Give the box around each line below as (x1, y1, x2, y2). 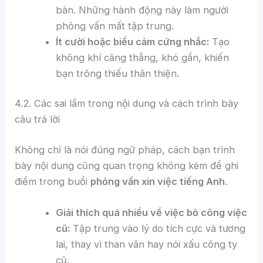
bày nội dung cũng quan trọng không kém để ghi (15, 160, 239, 171)
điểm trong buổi (15, 176, 91, 187)
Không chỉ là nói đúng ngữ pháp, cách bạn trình (15, 144, 235, 156)
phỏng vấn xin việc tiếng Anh (90, 176, 225, 187)
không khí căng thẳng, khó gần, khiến (55, 51, 229, 63)
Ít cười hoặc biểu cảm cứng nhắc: (55, 35, 209, 48)
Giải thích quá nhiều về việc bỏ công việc (55, 207, 247, 219)
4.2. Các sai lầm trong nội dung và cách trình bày (15, 97, 239, 110)
